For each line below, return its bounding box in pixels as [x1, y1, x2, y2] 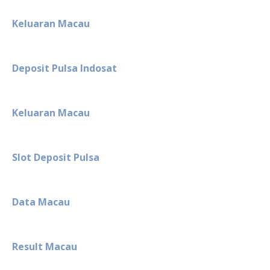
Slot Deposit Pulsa [12, 150, 99, 164]
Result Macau [12, 239, 77, 253]
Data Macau [12, 195, 70, 209]
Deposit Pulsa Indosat [12, 61, 117, 75]
